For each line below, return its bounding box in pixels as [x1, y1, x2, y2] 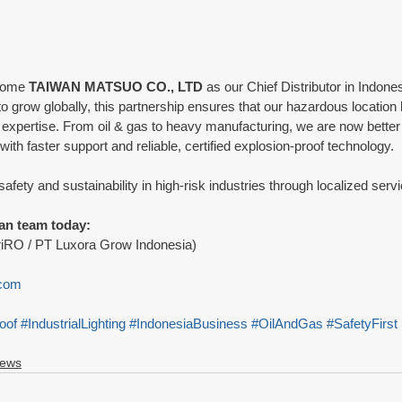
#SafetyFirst [327, 316, 398, 332]
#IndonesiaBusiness [129, 316, 248, 332]
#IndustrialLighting [21, 316, 126, 332]
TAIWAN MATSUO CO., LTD [29, 79, 203, 95]
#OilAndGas [251, 316, 323, 332]
